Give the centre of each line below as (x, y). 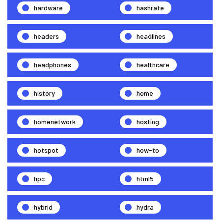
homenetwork (55, 121)
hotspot (46, 150)
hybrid (43, 207)
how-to (148, 150)
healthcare (153, 64)
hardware (48, 7)
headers (46, 36)
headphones (53, 64)
